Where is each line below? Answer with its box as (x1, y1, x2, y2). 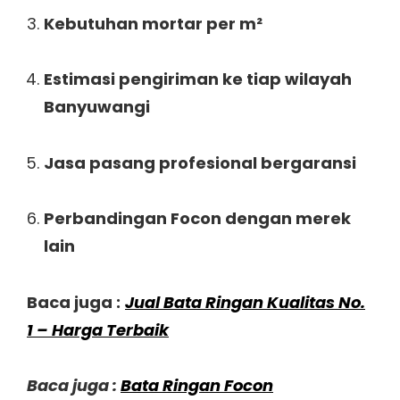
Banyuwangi (43, 96, 150, 119)
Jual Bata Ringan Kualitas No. (125, 290, 365, 313)
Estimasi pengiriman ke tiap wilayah (43, 68, 352, 91)
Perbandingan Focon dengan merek (43, 207, 351, 230)
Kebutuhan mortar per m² (43, 12, 262, 35)
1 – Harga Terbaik (27, 318, 169, 341)
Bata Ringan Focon (121, 374, 273, 397)
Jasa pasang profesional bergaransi (43, 151, 356, 174)
